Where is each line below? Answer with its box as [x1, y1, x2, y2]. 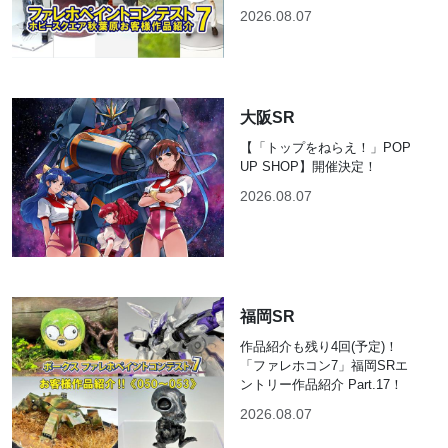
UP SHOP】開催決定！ [240, 158, 377, 174]
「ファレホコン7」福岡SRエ [240, 357, 408, 373]
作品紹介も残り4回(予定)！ [240, 338, 398, 354]
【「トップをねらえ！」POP [240, 139, 411, 155]
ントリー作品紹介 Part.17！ [240, 376, 403, 392]
